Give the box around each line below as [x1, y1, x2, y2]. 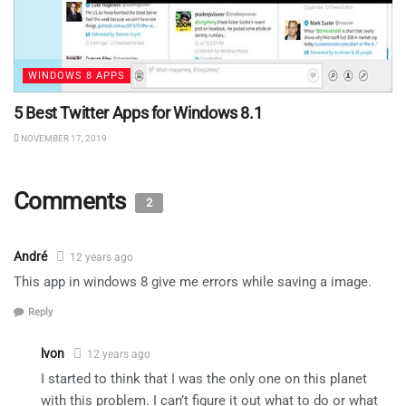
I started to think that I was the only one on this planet [41, 370, 367, 387]
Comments [14, 188, 131, 216]
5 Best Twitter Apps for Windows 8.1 [14, 103, 263, 123]
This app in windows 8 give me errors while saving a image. [14, 274, 372, 291]
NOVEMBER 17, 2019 [19, 133, 107, 144]
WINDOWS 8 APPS [28, 70, 125, 82]
